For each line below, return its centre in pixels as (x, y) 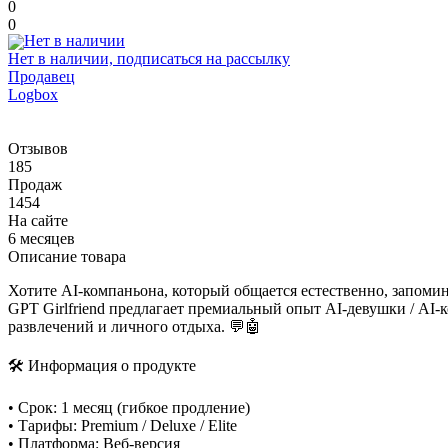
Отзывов (38, 149)
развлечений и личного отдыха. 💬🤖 (134, 327)
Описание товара (67, 257)
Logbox (33, 95)
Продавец (41, 77)
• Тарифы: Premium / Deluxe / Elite (122, 426)
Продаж (35, 185)
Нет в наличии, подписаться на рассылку (149, 59)
